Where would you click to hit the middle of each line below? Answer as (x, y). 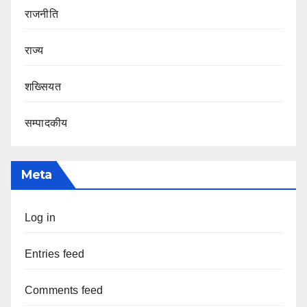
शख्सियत (43, 86)
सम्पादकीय (46, 123)
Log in (40, 218)
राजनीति (41, 14)
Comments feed (64, 291)
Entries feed (55, 254)
